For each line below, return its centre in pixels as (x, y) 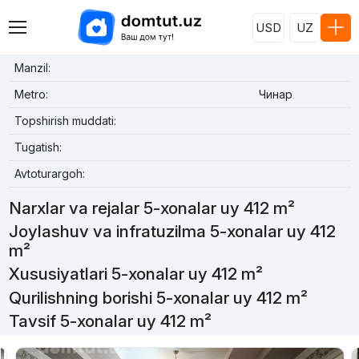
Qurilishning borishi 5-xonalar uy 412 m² (158, 297)
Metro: (31, 94)
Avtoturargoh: (49, 173)
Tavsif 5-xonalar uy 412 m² (110, 321)
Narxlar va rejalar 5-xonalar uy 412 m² (151, 208)
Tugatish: (38, 147)
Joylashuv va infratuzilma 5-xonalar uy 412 (172, 232)
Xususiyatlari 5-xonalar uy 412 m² (135, 274)
